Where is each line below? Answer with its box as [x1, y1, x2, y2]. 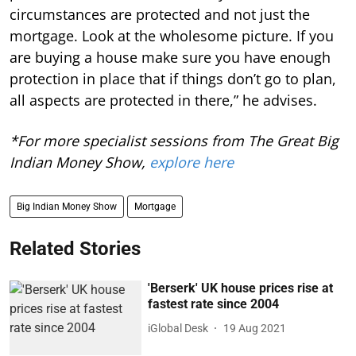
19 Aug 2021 [223, 321, 287, 335]
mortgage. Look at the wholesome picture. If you [10, 26, 334, 45]
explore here [149, 153, 234, 172]
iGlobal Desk [148, 321, 209, 335]
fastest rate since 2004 [148, 296, 280, 311]
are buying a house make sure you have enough [10, 48, 331, 67]
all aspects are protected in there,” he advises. [10, 91, 317, 110]
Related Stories [10, 238, 141, 260]
